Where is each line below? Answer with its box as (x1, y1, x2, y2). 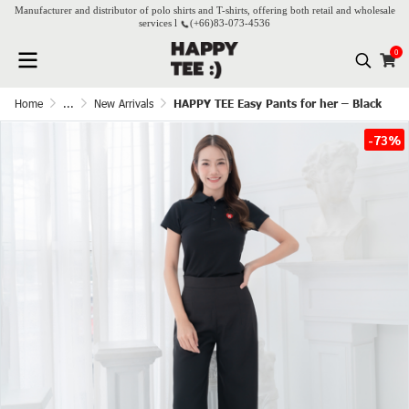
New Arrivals (94, 96, 153, 110)
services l (139, 17, 180, 28)
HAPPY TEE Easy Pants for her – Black (173, 97, 382, 110)
